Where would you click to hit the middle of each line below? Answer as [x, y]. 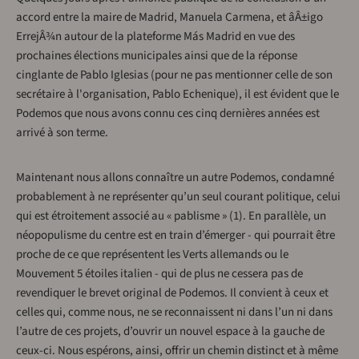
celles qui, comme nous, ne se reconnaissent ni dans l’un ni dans [174, 313]
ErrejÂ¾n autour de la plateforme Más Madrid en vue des [155, 37]
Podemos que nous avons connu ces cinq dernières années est [168, 114]
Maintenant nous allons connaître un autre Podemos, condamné [175, 178]
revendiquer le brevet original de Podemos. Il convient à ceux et [172, 293]
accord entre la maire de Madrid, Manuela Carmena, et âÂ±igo [169, 18]
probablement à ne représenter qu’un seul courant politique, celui [178, 197]
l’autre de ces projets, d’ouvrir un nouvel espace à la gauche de [170, 332]
